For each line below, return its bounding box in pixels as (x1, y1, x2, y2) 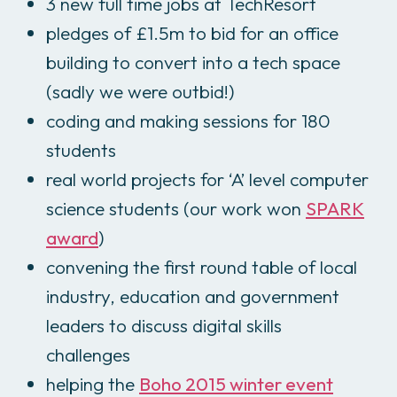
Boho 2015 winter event (139, 371, 333, 395)
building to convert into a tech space (46, 50, 340, 74)
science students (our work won (46, 196, 306, 220)
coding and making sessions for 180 (46, 108, 331, 132)
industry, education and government (46, 284, 339, 307)
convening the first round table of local (46, 254, 357, 278)
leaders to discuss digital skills (46, 313, 282, 337)
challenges (46, 342, 130, 366)
